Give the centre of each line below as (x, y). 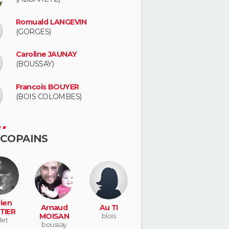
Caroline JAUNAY (47, 54)
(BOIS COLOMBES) (49, 97)
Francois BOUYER (48, 87)
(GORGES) (33, 31)
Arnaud (54, 207)
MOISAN (54, 216)
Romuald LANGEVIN (51, 22)
